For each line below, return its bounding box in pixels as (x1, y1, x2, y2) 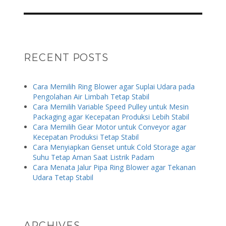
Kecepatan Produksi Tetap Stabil (32, 132, 139, 142)
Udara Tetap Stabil (32, 172, 93, 182)
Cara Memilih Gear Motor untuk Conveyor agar (32, 122, 186, 132)
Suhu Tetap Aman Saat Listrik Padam (32, 152, 154, 162)
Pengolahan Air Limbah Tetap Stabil (32, 91, 149, 101)
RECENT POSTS (24, 51, 109, 64)
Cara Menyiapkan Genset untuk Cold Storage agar (32, 142, 196, 152)
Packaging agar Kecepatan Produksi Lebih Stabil (32, 111, 189, 122)
